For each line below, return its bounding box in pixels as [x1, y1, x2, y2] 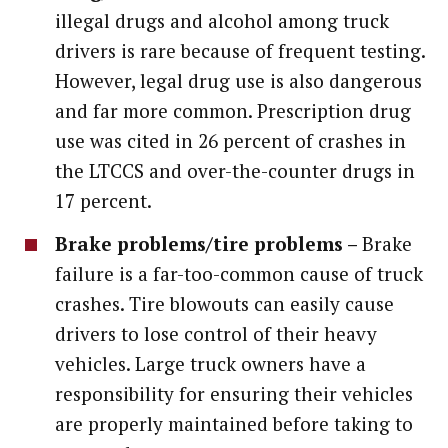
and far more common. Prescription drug [55, 97, 411, 123]
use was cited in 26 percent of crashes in [55, 127, 406, 153]
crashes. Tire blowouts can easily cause [55, 290, 394, 316]
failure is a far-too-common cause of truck [55, 260, 423, 286]
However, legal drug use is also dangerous [55, 67, 422, 93]
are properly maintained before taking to [55, 410, 413, 436]
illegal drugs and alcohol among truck [55, 7, 389, 33]
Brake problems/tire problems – [55, 230, 362, 256]
